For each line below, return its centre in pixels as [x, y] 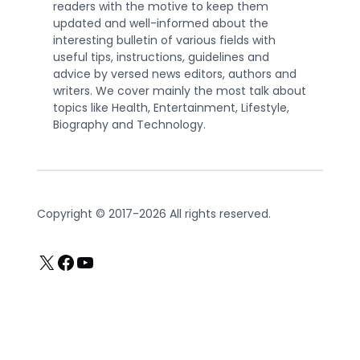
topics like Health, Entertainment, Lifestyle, [172, 107]
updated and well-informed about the [161, 23]
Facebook [103, 261]
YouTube [117, 261]
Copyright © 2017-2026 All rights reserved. [154, 213]
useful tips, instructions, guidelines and [162, 57]
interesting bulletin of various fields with [165, 40]
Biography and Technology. [130, 124]
